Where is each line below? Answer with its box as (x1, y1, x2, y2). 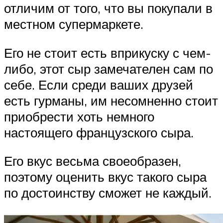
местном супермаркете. (4, 15, 143, 32)
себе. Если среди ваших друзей (4, 76, 193, 93)
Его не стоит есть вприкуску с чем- (4, 44, 211, 61)
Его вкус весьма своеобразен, (4, 153, 181, 169)
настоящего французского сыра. (4, 124, 194, 140)
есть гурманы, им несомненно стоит (4, 92, 218, 109)
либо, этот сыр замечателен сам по (4, 60, 213, 77)
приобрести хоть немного (4, 108, 154, 124)
